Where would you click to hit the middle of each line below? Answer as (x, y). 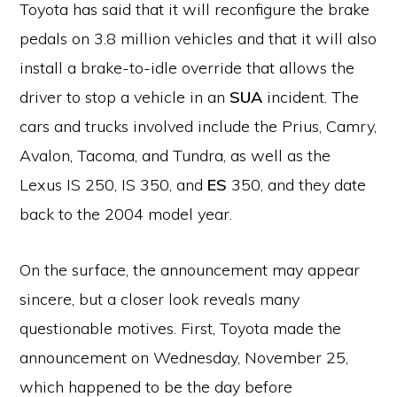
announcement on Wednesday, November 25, (184, 358)
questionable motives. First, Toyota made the (181, 328)
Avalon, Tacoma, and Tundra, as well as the (175, 156)
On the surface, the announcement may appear (190, 270)
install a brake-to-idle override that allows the (187, 68)
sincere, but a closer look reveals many (160, 299)
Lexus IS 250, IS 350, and (114, 185)
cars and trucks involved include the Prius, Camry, (198, 126)
